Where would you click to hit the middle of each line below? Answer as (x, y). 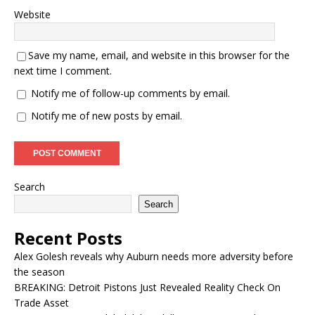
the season (39, 272)
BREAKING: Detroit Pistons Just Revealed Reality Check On (147, 287)
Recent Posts (68, 238)
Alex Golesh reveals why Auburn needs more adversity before (154, 256)
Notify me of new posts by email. (107, 116)
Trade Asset (41, 303)
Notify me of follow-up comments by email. (130, 93)
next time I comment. (63, 71)
